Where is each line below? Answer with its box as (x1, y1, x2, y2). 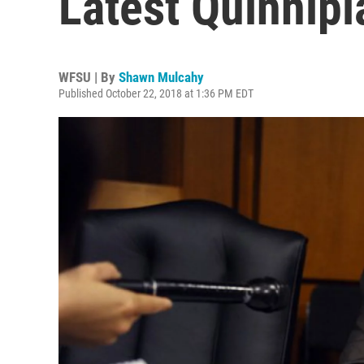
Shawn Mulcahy (119, 69, 204, 85)
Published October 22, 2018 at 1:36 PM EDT (58, 87, 253, 100)
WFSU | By (58, 69, 119, 85)
